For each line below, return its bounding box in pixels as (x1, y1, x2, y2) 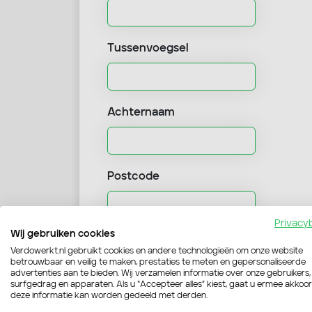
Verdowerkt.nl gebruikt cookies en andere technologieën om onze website (10, 247, 303, 256)
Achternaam (107, 107, 175, 118)
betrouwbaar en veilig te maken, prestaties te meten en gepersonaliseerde (10, 258, 306, 267)
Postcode (107, 171, 159, 182)
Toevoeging (107, 299, 171, 311)
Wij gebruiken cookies (10, 229, 115, 239)
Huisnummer (107, 235, 176, 247)
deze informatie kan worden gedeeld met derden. (10, 292, 208, 300)
